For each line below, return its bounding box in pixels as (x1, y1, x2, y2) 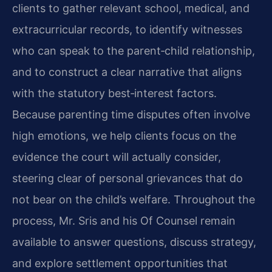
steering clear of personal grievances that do (12, 171, 243, 185)
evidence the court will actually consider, (12, 150, 221, 163)
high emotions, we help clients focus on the (12, 129, 236, 142)
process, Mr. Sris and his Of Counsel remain (12, 214, 236, 227)
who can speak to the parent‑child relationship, (12, 44, 255, 57)
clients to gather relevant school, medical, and (12, 1, 250, 15)
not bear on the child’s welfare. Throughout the (12, 192, 255, 206)
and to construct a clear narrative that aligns (12, 65, 242, 78)
